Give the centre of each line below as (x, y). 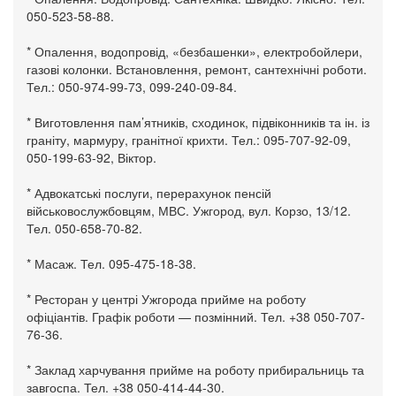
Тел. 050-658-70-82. (84, 228)
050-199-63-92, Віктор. (91, 158)
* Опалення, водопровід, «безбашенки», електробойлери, (194, 52)
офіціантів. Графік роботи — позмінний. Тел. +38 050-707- (196, 317)
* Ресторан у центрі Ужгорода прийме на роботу (166, 299)
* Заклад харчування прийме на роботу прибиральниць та (195, 370)
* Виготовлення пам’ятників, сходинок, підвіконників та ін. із (198, 122)
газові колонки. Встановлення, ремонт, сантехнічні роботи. (197, 69)
